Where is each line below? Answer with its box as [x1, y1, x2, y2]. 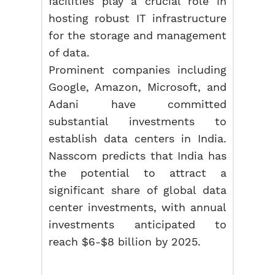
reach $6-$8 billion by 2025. [48, 235, 201, 248]
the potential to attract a [48, 166, 227, 179]
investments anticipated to [48, 218, 227, 231]
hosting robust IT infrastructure [48, 12, 227, 25]
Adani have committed [48, 98, 227, 110]
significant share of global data [48, 184, 227, 196]
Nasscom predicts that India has [48, 149, 227, 162]
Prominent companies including [48, 63, 227, 76]
